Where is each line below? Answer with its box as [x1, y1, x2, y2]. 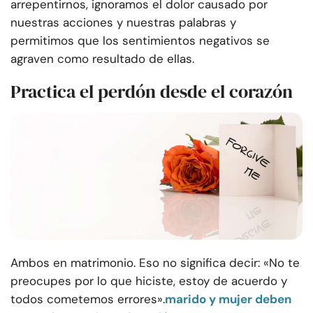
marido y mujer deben [165, 291, 291, 307]
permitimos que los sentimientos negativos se [10, 33, 270, 49]
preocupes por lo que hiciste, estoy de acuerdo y [10, 273, 287, 289]
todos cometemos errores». [10, 291, 165, 307]
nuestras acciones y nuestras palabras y [10, 15, 236, 31]
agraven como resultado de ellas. [10, 51, 194, 67]
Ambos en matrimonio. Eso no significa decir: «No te [10, 255, 300, 271]
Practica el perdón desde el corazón [10, 79, 293, 105]
